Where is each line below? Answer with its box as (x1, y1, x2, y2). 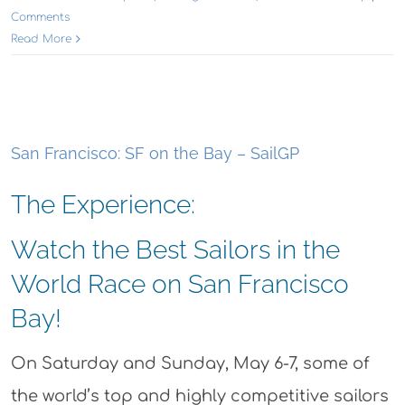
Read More (11, 33, 71, 46)
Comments (11, 11, 70, 24)
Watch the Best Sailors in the (10, 235, 340, 266)
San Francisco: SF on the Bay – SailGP (11, 144, 299, 164)
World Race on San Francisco (10, 269, 349, 300)
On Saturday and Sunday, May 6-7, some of (10, 354, 370, 373)
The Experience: (10, 190, 195, 221)
